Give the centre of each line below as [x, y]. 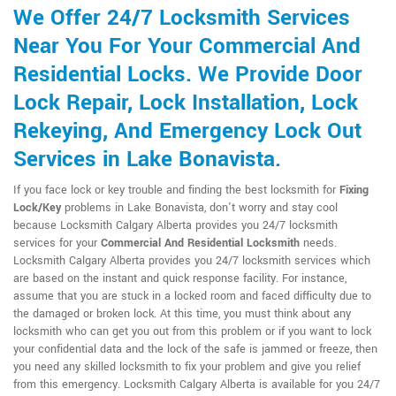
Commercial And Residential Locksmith [200, 243]
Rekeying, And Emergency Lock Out [187, 131]
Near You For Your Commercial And [187, 46]
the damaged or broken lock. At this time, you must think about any [182, 314]
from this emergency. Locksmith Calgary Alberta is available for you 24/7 [197, 385]
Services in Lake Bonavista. [147, 160]
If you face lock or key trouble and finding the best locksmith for [176, 190]
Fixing [354, 190]
